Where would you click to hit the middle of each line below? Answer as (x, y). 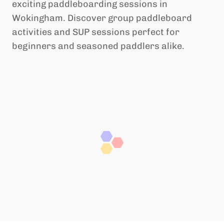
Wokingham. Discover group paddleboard (102, 18)
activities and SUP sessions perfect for (96, 32)
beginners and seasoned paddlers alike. (98, 46)
